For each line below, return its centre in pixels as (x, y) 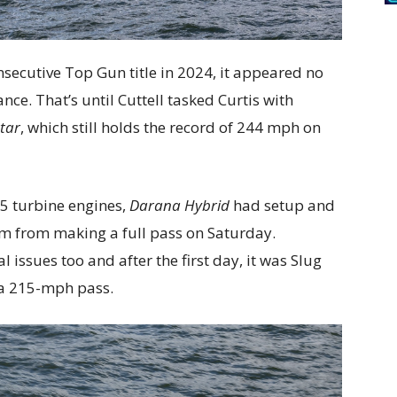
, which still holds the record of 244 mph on (171, 127)
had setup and (282, 205)
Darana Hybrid (179, 205)
